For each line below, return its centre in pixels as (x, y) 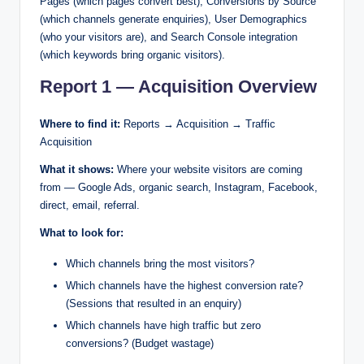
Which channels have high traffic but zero (163, 326)
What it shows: (77, 170)
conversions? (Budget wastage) (140, 344)
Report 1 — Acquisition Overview (178, 87)
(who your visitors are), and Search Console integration (169, 37)
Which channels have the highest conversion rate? (184, 286)
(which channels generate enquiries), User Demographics (173, 19)
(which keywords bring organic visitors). (132, 55)
